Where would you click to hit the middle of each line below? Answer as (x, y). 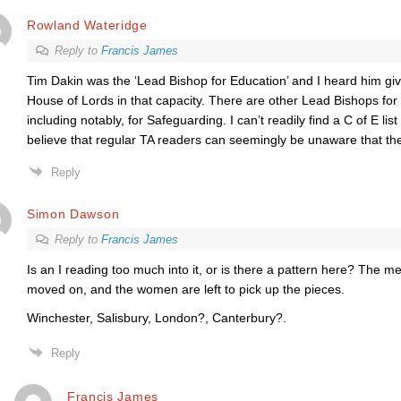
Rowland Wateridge (87, 25)
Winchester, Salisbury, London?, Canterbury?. (156, 318)
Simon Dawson (73, 213)
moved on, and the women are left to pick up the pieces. (185, 289)
